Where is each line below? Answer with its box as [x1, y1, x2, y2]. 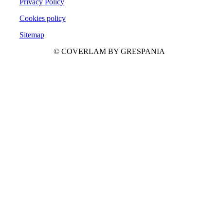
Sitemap [19, 30, 44, 39]
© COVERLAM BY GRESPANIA [53, 47, 165, 55]
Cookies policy [19, 14, 66, 22]
